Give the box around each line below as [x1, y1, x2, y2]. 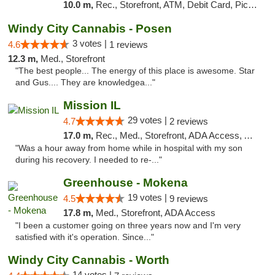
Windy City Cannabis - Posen [8, 22, 172, 35]
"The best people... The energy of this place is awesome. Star [15, 66, 255, 76]
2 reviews [169, 116, 208, 126]
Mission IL [63, 99, 121, 112]
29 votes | [127, 115, 169, 125]
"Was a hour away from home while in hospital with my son [15, 144, 242, 153]
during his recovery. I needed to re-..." [15, 155, 162, 165]
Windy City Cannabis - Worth [8, 254, 169, 266]
